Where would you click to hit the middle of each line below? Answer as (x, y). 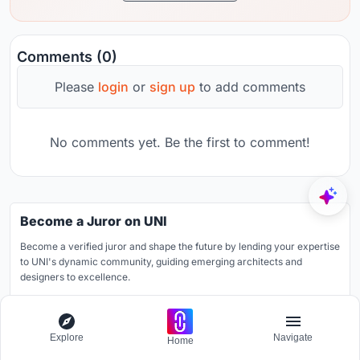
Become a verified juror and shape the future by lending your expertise (180, 246)
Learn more (74, 308)
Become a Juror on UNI (94, 221)
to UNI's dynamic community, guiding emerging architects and (161, 261)
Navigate (293, 337)
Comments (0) (67, 56)
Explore (67, 337)
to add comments (250, 86)
